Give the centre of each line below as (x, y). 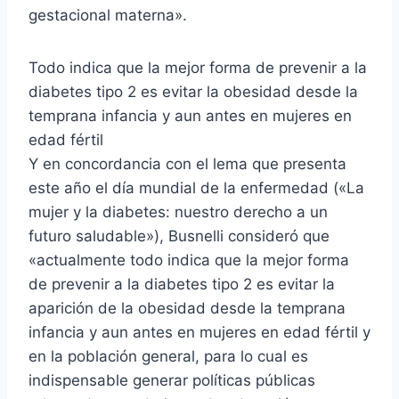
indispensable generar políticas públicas (172, 380)
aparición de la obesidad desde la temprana (187, 308)
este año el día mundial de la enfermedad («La (196, 187)
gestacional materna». (108, 15)
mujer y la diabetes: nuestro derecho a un (178, 212)
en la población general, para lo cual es (168, 356)
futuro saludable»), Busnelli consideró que (179, 236)
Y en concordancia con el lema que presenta (187, 163)
